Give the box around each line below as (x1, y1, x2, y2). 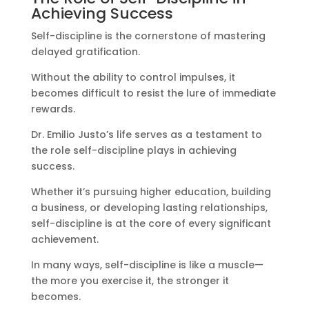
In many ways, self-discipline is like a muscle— (30, 258, 263, 272)
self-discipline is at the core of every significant (30, 217, 271, 231)
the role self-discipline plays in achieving (30, 143, 237, 158)
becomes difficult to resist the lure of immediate (30, 86, 276, 101)
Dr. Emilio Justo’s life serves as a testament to (30, 128, 262, 142)
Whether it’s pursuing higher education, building (30, 185, 271, 199)
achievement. (30, 232, 99, 247)
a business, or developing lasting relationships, (30, 201, 268, 215)
